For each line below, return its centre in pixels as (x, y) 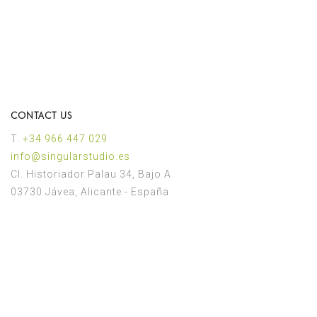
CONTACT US (41, 116)
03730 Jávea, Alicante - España (90, 192)
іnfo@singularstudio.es (70, 157)
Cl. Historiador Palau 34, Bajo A (91, 174)
